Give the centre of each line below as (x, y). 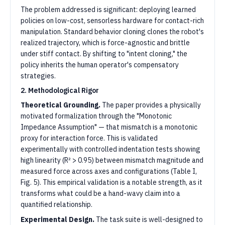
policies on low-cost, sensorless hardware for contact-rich (112, 21)
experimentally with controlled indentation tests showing (110, 149)
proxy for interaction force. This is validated (89, 138)
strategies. (38, 76)
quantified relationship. (57, 204)
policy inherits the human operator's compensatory (100, 65)
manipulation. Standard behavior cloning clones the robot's (112, 32)
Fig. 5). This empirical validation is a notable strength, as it (111, 182)
